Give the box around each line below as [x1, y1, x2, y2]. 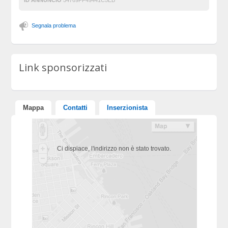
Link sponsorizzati [19, 61, 107, 74]
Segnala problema [32, 22, 76, 28]
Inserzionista [107, 104, 148, 111]
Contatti [63, 104, 88, 111]
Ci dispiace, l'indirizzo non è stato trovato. [57, 145, 171, 152]
